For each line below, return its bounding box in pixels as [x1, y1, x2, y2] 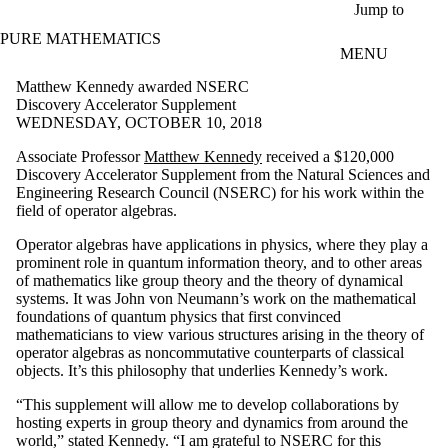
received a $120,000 [262, 147, 394, 165]
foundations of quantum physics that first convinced [16, 307, 341, 325]
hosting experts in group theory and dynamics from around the [16, 413, 408, 431]
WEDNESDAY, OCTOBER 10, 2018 [16, 113, 262, 131]
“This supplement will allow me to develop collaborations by [16, 395, 399, 413]
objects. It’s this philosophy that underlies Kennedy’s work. [16, 361, 388, 379]
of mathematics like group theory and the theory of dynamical [16, 271, 403, 289]
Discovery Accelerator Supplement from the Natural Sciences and [16, 165, 430, 183]
